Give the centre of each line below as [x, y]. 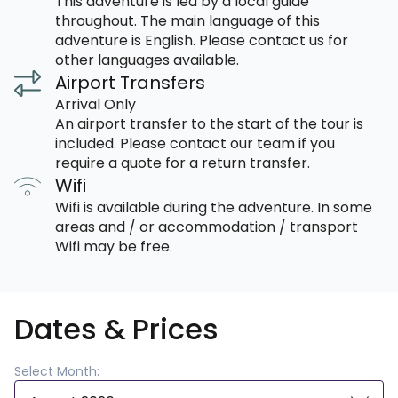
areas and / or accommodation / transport [207, 227]
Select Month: [57, 372]
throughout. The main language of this [187, 21]
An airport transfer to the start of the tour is [209, 124]
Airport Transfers [130, 83]
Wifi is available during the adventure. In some [214, 208]
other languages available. [147, 60]
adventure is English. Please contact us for [202, 41]
